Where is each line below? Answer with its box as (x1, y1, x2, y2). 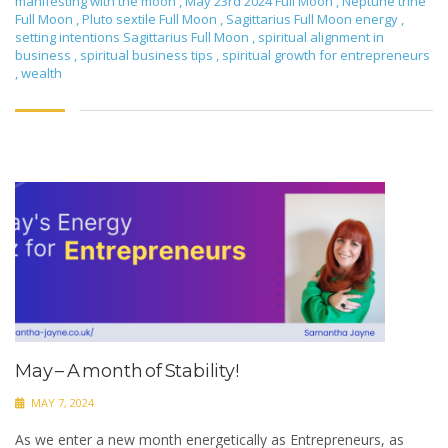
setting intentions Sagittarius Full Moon (15, 27, 252, 46)
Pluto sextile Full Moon (82, 9, 220, 28)
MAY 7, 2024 (28, 394, 94, 410)
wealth (21, 63, 62, 82)
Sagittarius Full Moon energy (226, 9, 401, 28)
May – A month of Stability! (15, 359, 239, 382)
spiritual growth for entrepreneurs (222, 45, 430, 64)
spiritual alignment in (258, 27, 384, 46)
